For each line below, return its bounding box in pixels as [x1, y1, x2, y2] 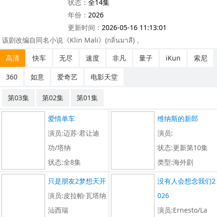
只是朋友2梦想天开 [48, 176, 106, 186]
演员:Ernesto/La [157, 205, 207, 215]
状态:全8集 [48, 157, 81, 167]
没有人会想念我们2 [157, 176, 216, 186]
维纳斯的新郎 [157, 114, 198, 123]
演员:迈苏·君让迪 [48, 128, 99, 138]
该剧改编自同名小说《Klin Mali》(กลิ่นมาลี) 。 [2, 35, 143, 45]
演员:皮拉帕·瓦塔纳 [48, 191, 106, 200]
